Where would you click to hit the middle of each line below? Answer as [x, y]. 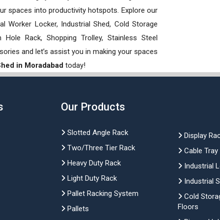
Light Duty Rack [91, 178]
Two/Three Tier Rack [100, 148]
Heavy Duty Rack [93, 163]
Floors [188, 206]
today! [75, 65]
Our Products [93, 107]
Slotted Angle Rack [96, 132]
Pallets [77, 208]
